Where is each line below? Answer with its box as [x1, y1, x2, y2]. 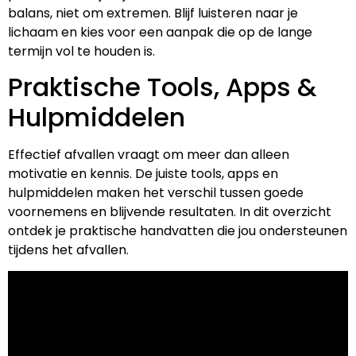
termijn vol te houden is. [8, 41, 155, 60]
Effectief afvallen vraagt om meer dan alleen [8, 145, 289, 164]
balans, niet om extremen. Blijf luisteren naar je [8, 3, 298, 22]
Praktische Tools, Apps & [8, 68, 316, 105]
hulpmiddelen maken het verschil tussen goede [8, 183, 304, 202]
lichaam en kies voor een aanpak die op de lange [8, 22, 312, 41]
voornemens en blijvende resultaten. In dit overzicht [8, 202, 331, 221]
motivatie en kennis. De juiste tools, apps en [8, 164, 278, 183]
